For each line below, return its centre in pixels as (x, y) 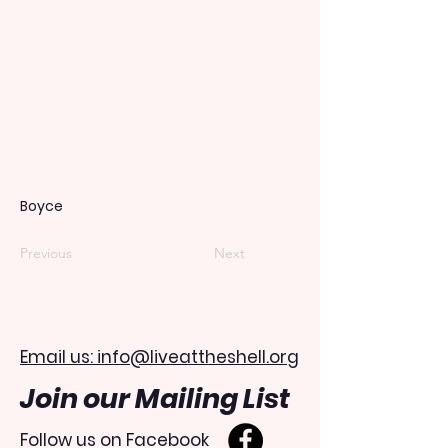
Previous (46, 252)
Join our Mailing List (155, 398)
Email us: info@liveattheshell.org (159, 356)
